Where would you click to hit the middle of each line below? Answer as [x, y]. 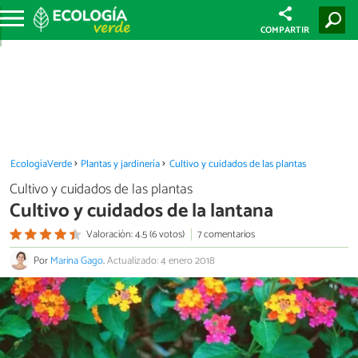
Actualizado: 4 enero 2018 [161, 261]
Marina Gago [77, 261]
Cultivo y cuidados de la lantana [141, 211]
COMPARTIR [285, 30]
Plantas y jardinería [121, 164]
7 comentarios [226, 234]
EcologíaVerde [41, 164]
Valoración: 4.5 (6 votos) [135, 234]
